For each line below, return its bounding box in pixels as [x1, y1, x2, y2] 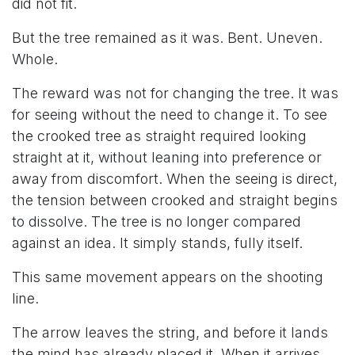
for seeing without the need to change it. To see [12, 105, 327, 123]
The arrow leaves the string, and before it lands [12, 323, 328, 341]
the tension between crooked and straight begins [12, 191, 338, 208]
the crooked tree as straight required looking [12, 127, 307, 144]
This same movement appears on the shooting [12, 268, 323, 285]
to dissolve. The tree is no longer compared [12, 212, 301, 230]
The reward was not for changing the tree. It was [12, 84, 338, 101]
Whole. [12, 50, 58, 67]
